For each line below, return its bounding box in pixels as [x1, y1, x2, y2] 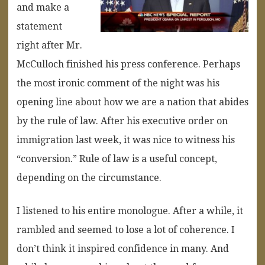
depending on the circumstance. [17, 172, 161, 183]
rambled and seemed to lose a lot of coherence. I [17, 224, 235, 235]
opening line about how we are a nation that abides [17, 96, 248, 108]
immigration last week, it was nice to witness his [17, 134, 235, 146]
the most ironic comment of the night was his [17, 77, 219, 89]
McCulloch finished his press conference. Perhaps [17, 58, 240, 70]
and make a [17, 1, 69, 13]
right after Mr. [17, 39, 82, 51]
